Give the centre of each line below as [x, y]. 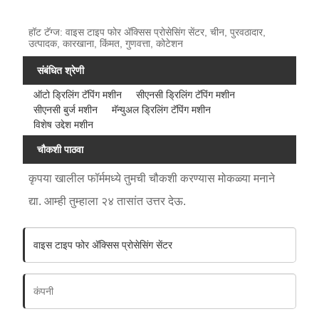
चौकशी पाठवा [61, 149]
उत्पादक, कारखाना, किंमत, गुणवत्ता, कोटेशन [106, 43]
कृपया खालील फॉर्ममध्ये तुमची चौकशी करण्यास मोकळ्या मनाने [152, 179]
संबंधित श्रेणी [61, 70]
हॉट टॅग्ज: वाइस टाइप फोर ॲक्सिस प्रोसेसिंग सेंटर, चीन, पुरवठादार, [147, 32]
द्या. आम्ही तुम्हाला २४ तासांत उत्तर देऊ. [108, 202]
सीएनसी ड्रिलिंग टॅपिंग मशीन [186, 94]
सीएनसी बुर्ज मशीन [66, 109]
